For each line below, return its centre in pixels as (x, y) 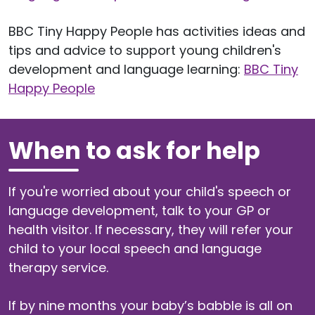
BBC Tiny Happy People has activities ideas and (157, 31)
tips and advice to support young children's (145, 50)
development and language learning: (126, 69)
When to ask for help (134, 150)
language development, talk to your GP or (140, 210)
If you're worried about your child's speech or (150, 191)
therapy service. (60, 267)
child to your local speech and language (135, 248)
